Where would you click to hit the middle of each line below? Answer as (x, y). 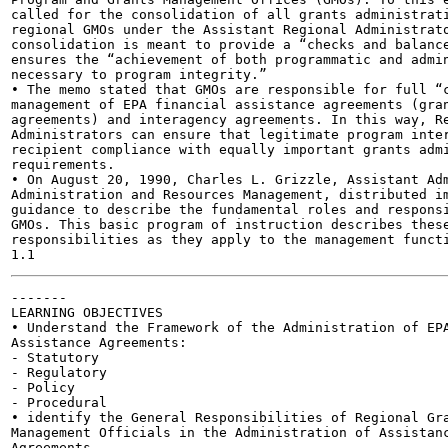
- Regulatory (59, 372)
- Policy (43, 387)
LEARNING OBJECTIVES (87, 312)
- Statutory (55, 357)
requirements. (63, 164)
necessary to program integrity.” (139, 74)
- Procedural (59, 402)
